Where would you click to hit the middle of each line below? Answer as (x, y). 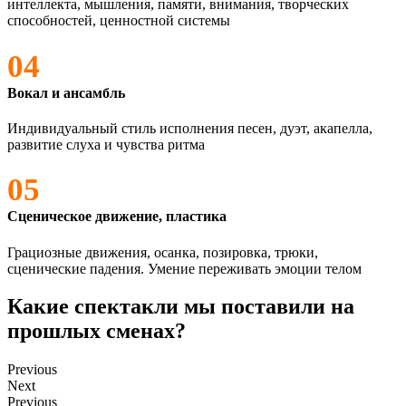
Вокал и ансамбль (66, 92)
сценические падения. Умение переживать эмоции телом (184, 268)
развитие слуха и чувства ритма (106, 144)
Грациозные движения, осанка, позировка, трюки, (163, 252)
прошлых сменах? (97, 331)
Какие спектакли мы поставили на (181, 307)
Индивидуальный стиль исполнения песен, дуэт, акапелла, (190, 128)
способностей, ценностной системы (119, 21)
